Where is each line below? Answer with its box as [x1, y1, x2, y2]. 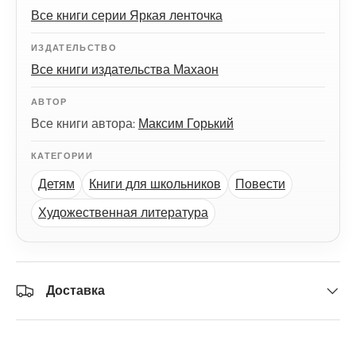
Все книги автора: [31, 115, 138, 133]
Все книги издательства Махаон [31, 61, 219, 79]
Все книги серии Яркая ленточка [31, 6, 222, 24]
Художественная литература [38, 203, 208, 221]
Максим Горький [138, 115, 234, 133]
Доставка [46, 281, 105, 299]
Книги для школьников [89, 175, 221, 192]
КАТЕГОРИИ [31, 150, 94, 162]
